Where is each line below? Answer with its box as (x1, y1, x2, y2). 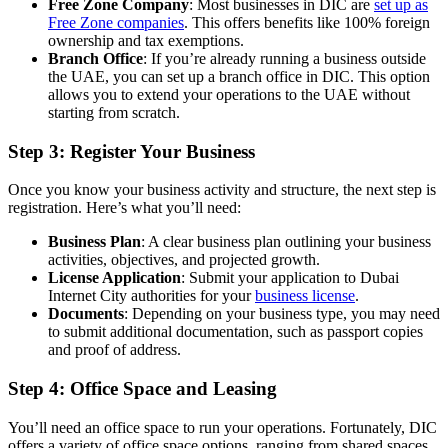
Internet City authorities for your (48, 287, 255, 305)
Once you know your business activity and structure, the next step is (8, 181, 436, 199)
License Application (48, 269, 181, 287)
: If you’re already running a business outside (143, 49, 426, 67)
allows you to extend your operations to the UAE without (48, 85, 410, 103)
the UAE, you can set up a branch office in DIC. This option (48, 67, 430, 85)
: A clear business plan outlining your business (141, 233, 431, 251)
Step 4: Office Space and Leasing (8, 378, 277, 400)
